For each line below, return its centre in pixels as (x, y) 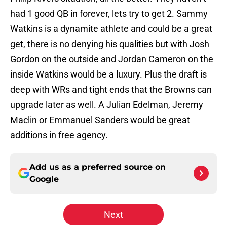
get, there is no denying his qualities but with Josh (110, 44)
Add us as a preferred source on (98, 167)
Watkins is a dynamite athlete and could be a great (111, 29)
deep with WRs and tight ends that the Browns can (111, 90)
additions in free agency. (59, 135)
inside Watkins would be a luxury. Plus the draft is (108, 74)
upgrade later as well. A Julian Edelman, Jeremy (107, 105)
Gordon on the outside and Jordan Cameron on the (112, 59)
